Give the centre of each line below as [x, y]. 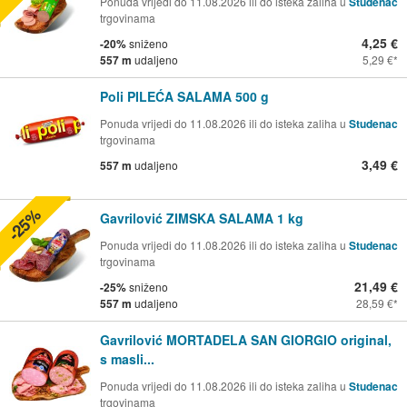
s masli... [127, 359]
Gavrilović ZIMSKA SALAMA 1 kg [202, 218]
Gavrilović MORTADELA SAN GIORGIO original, [246, 340]
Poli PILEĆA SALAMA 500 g [184, 97]
